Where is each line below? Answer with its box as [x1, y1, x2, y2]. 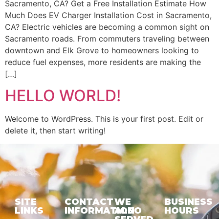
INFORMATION [65, 205, 134, 216]
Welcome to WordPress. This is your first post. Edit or [5, 114, 203, 124]
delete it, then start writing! [5, 126, 106, 136]
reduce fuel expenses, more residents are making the [5, 57, 201, 67]
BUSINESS [164, 196, 213, 207]
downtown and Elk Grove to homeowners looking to [5, 45, 199, 55]
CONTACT [65, 196, 113, 207]
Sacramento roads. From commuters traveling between [5, 33, 209, 44]
